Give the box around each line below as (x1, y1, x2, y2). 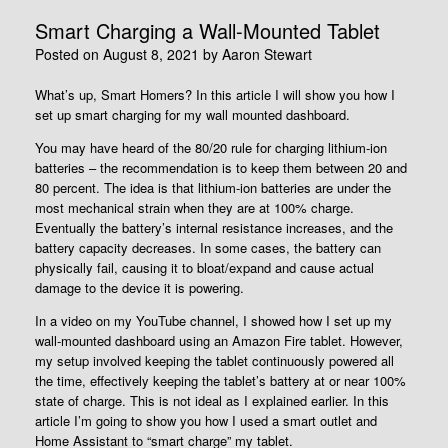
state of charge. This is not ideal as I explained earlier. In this (35, 391, 389, 410)
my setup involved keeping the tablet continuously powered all (35, 351, 394, 370)
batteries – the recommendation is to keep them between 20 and (35, 158, 407, 177)
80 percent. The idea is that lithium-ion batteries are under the (35, 178, 391, 197)
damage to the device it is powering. (35, 278, 244, 297)
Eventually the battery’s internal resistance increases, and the (35, 218, 393, 237)
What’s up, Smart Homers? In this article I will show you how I (35, 85, 395, 104)
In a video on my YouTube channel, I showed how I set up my (35, 311, 392, 330)
